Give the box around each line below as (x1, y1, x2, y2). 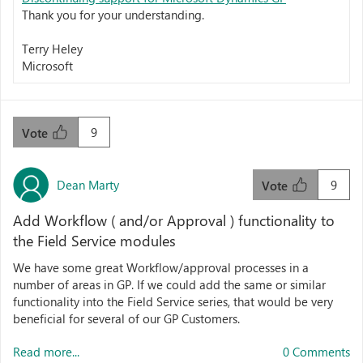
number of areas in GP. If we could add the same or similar (13, 276, 326, 293)
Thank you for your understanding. (22, 6, 204, 23)
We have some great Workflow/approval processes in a (13, 259, 309, 275)
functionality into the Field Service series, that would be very (13, 293, 333, 310)
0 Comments (283, 344, 350, 360)
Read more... (13, 344, 79, 360)
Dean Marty (57, 176, 119, 193)
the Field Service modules (13, 231, 176, 250)
